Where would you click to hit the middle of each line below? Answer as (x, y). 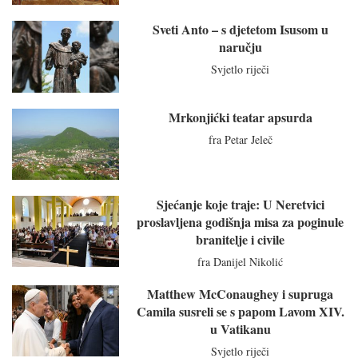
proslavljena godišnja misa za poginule (241, 221)
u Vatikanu (240, 328)
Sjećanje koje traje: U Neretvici (240, 204)
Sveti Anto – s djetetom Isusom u (240, 30)
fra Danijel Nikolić (241, 261)
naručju (240, 47)
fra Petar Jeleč (240, 139)
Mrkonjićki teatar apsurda (240, 117)
